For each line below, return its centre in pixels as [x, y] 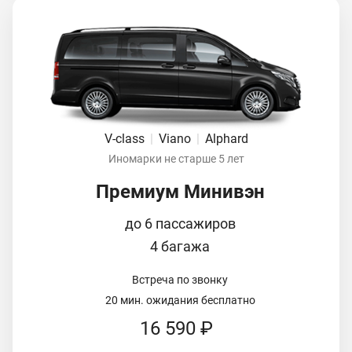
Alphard [226, 138]
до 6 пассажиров [180, 223]
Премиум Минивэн [180, 191]
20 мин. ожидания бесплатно [180, 300]
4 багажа [180, 246]
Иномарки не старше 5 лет [176, 158]
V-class [126, 138]
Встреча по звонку [180, 279]
